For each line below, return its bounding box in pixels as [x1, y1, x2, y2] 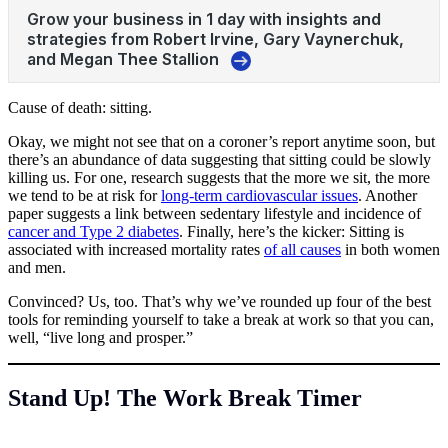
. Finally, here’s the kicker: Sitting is [179, 222, 404, 240]
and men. [8, 258, 66, 276]
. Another [358, 186, 417, 204]
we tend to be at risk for [8, 186, 161, 204]
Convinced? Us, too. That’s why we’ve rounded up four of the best [8, 292, 431, 310]
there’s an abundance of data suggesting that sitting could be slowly [8, 150, 431, 168]
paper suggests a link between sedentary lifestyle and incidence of [8, 204, 421, 222]
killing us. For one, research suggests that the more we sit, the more [8, 168, 430, 186]
